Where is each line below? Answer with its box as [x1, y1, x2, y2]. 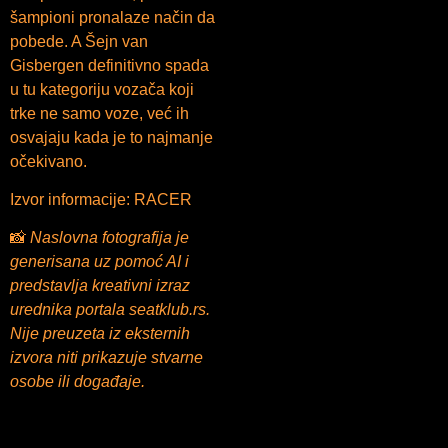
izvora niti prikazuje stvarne [10, 349, 203, 367]
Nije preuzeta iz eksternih [10, 325, 190, 343]
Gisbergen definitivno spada [10, 56, 209, 74]
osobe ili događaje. [10, 373, 145, 391]
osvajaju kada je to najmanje [10, 128, 213, 146]
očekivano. [10, 152, 87, 170]
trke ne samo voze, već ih [10, 104, 189, 122]
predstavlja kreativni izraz [10, 277, 190, 295]
